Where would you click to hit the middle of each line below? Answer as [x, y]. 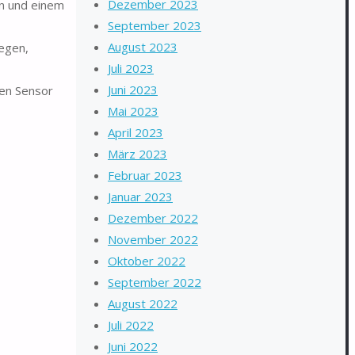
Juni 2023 [133, 90]
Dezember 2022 [153, 218]
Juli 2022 [131, 325]
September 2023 [155, 25]
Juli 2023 [131, 68]
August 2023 [143, 47]
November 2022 [153, 239]
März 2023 [137, 154]
